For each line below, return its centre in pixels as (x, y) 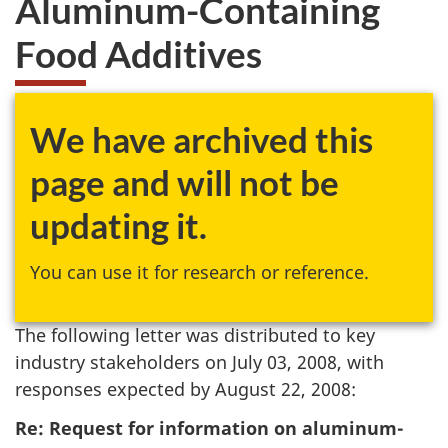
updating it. (118, 225)
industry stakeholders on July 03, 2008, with (199, 362)
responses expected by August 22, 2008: (185, 389)
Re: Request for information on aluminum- (209, 427)
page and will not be (184, 182)
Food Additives (138, 53)
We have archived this (201, 139)
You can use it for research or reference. (199, 271)
